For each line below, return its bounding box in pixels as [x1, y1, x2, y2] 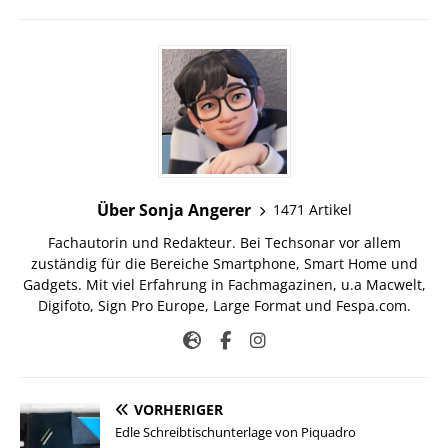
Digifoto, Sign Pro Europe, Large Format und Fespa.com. [37, 295, 411, 315]
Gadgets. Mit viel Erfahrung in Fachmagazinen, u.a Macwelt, [22, 274, 426, 294]
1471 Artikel [272, 200, 352, 220]
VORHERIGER [134, 399, 223, 419]
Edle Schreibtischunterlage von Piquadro [115, 422, 356, 441]
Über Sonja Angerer [96, 198, 251, 221]
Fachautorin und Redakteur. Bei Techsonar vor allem [47, 232, 401, 252]
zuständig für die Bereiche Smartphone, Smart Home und [30, 253, 418, 273]
